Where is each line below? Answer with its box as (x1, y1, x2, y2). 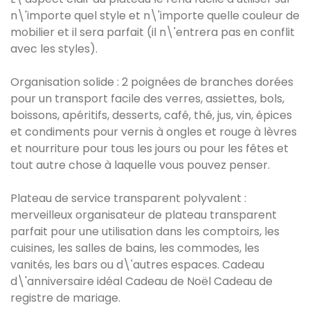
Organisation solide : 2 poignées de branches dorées (10, 74, 293, 91)
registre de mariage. (10, 290, 120, 307)
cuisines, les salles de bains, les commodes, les (10, 240, 259, 257)
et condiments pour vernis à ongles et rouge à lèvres (10, 124, 297, 140)
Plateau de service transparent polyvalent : (10, 190, 246, 207)
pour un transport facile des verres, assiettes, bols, (10, 91, 284, 107)
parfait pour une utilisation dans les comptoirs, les (10, 224, 280, 240)
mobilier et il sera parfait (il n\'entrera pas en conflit (10, 24, 295, 41)
